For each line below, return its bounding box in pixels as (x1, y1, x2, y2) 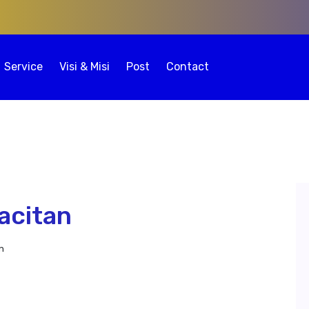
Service (4, 60, 43, 73)
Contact (166, 60, 209, 73)
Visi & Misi (59, 60, 110, 73)
